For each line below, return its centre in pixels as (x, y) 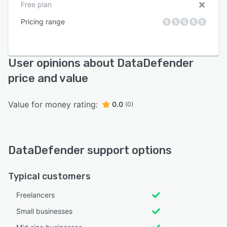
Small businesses (44, 211)
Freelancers (35, 195)
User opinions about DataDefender (101, 63)
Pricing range (43, 22)
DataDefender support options (90, 150)
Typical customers (49, 177)
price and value (48, 79)
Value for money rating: (53, 105)
